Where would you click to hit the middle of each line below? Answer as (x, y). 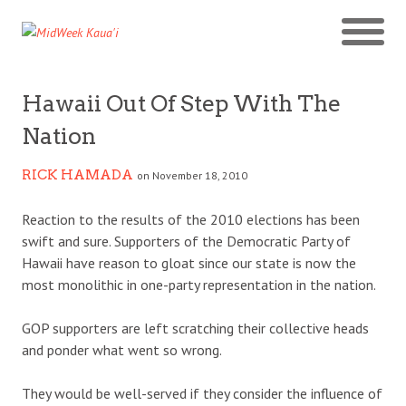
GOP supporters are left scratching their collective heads (195, 328)
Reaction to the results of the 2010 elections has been (191, 219)
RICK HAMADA (77, 174)
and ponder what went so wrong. (122, 349)
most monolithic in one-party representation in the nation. (199, 284)
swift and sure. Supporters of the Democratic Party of (186, 241)
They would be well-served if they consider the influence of (202, 393)
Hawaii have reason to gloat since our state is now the (189, 262)
